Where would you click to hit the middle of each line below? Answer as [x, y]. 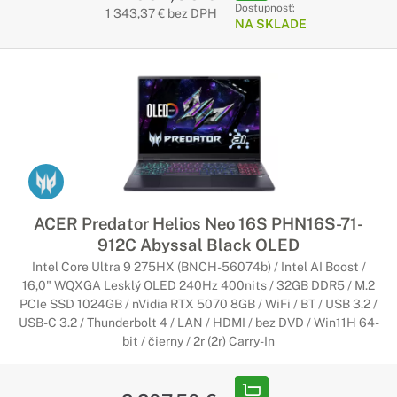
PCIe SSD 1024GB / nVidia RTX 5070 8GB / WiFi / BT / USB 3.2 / [198, 304]
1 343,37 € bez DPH [161, 13]
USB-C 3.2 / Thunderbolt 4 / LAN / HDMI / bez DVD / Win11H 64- [198, 323]
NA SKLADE [270, 24]
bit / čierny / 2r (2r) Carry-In [198, 341]
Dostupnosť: [265, 8]
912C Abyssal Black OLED [198, 245]
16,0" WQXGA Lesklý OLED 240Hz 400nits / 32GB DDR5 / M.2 [198, 285]
